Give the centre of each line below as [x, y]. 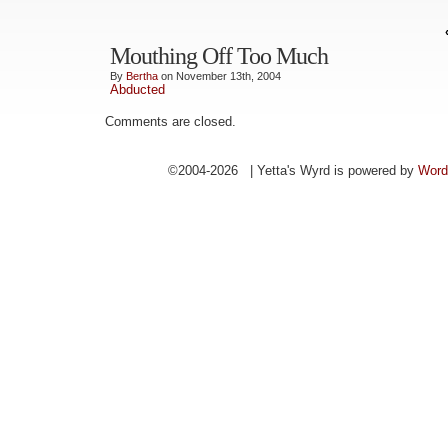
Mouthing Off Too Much [219, 56]
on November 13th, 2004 [219, 76]
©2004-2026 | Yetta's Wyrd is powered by [292, 170]
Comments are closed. [170, 121]
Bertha [142, 76]
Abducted [137, 89]
